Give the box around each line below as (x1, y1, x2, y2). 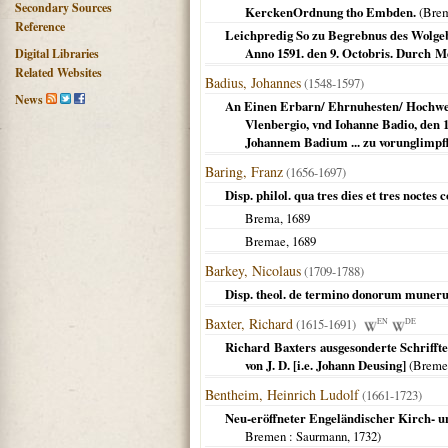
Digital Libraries (15, 45, 99, 62)
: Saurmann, (286, 427, 353, 445)
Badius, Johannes (205, 73, 301, 92)
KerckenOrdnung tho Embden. (245, 3, 416, 21)
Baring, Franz (205, 162, 283, 181)
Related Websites (15, 64, 102, 81)
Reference (15, 18, 65, 35)
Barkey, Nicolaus (205, 261, 301, 280)
